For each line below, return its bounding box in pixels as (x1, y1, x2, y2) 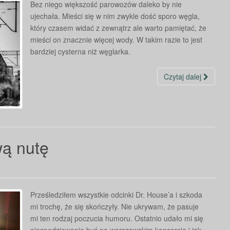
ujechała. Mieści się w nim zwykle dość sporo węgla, (30, 11, 200, 21)
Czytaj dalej (164, 71, 203, 82)
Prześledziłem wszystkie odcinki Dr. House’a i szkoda (30, 189, 202, 200)
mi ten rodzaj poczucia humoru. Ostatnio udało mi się (30, 213, 203, 224)
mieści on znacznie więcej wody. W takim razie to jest (30, 34, 202, 45)
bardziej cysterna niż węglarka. (30, 46, 130, 56)
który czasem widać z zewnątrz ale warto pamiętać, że (30, 23, 206, 33)
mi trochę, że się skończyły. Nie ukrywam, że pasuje (30, 201, 199, 212)
